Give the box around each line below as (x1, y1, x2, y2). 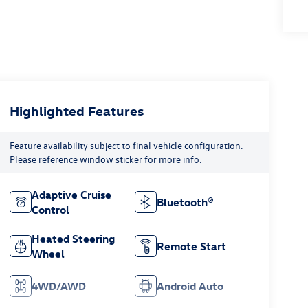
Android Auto (157, 279, 224, 294)
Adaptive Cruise (31, 188, 111, 202)
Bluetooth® (157, 195, 214, 210)
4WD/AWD (31, 279, 86, 294)
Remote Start (157, 239, 227, 254)
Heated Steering (31, 232, 115, 246)
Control (31, 203, 69, 217)
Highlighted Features (9, 102, 144, 120)
